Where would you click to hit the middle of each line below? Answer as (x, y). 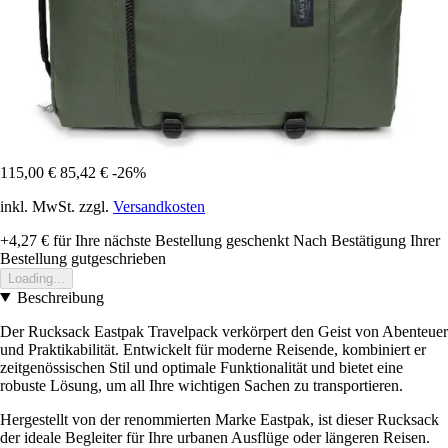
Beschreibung (60, 297)
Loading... (36, 278)
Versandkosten (159, 206)
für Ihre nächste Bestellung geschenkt (169, 240)
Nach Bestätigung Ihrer (366, 240)
